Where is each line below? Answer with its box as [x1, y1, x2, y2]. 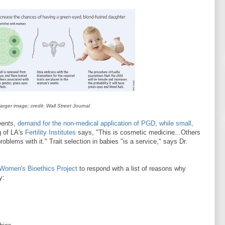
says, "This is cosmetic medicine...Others [76, 129, 200, 136]
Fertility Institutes [25, 129, 76, 136]
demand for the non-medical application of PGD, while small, [18, 120, 193, 127]
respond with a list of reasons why [87, 165, 186, 172]
